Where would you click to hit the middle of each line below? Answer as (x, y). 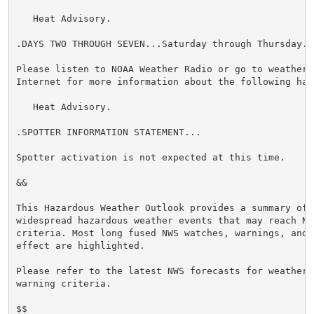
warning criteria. (63, 283)
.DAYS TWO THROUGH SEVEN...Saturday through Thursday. (162, 43)
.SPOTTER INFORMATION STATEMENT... (108, 132)
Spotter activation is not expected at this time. (150, 157)
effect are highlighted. (80, 245)
